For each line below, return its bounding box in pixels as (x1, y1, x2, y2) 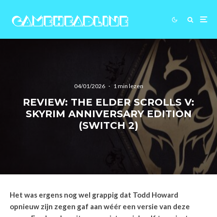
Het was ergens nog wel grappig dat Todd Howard (10, 190, 178, 199)
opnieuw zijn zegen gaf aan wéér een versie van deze (10, 202, 190, 211)
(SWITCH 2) (78, 120, 139, 132)
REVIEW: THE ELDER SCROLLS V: (23, 96, 194, 108)
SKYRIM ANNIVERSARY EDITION (25, 108, 192, 120)
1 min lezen (113, 82, 143, 90)
